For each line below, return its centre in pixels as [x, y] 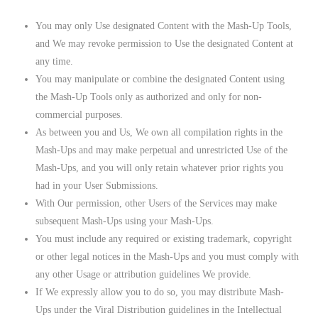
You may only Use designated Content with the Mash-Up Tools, [164, 26]
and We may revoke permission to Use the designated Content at [165, 43]
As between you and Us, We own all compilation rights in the [159, 132]
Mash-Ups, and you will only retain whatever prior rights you [160, 168]
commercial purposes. [79, 114]
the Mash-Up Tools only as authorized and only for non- [149, 97]
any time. [55, 61]
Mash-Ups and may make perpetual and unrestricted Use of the [162, 150]
